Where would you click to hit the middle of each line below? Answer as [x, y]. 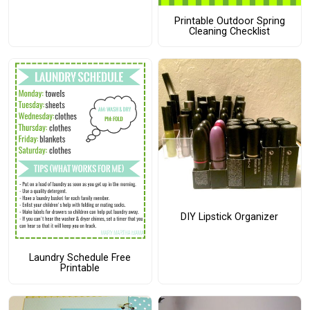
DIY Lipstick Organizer [230, 217]
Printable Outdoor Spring [229, 21]
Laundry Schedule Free [80, 258]
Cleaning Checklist [230, 31]
